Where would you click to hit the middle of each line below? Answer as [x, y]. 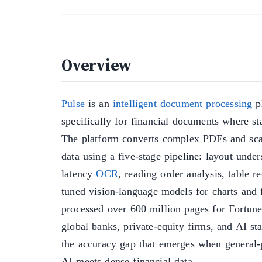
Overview [97, 65]
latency [79, 174]
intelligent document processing [182, 104]
